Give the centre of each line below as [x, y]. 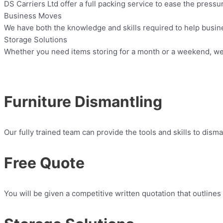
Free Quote [44, 163]
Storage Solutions [36, 40]
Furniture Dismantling [83, 102]
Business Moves [33, 16]
